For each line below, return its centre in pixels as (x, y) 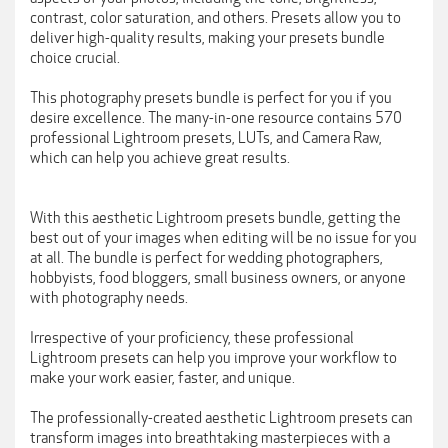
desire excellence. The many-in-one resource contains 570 (216, 118)
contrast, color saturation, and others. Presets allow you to (215, 18)
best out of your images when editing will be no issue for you (223, 238)
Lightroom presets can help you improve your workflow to (213, 358)
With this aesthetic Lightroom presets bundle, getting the (215, 218)
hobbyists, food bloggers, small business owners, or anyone (218, 278)
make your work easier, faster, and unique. (162, 378)
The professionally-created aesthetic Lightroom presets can (221, 418)
